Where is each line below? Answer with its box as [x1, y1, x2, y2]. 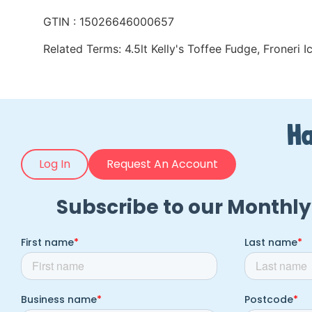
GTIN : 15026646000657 [43, 15, 174, 29]
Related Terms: [43, 41, 125, 56]
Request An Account [107, 155, 218, 172]
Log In [39, 155, 70, 172]
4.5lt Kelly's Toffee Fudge [125, 41, 257, 56]
